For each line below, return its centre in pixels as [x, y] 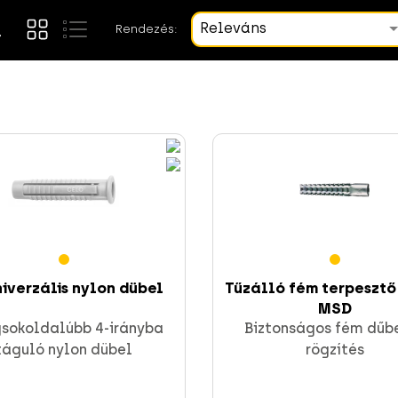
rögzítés [334, 350]
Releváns [233, 28]
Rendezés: [146, 29]
